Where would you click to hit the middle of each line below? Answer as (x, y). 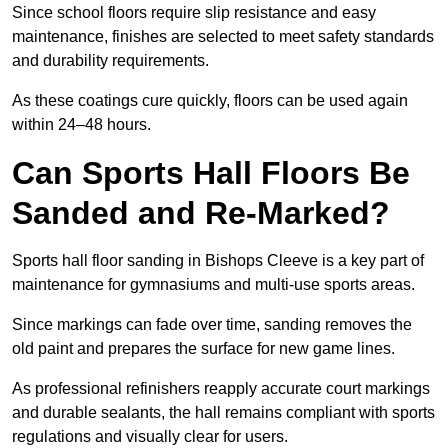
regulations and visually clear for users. (150, 437)
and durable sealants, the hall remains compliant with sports (223, 413)
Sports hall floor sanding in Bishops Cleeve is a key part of (218, 261)
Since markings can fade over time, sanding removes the (212, 325)
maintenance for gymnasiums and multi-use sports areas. (213, 285)
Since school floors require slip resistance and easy (194, 13)
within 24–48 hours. (81, 125)
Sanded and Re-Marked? (201, 213)
